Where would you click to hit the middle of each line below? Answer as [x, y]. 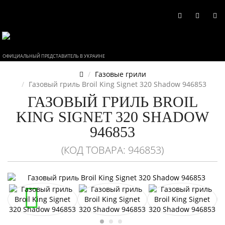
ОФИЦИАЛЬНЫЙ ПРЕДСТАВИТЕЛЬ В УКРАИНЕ [54, 56]
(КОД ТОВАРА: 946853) [113, 150]
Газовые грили [120, 74]
